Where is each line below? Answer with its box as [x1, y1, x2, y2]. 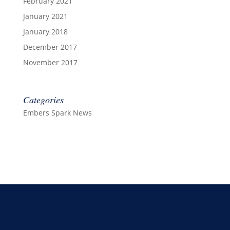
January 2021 [23, 11, 68, 21]
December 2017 [23, 42, 77, 52]
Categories [23, 93, 64, 106]
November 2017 [23, 57, 78, 67]
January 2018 [23, 26, 68, 36]
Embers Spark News [23, 108, 92, 118]
